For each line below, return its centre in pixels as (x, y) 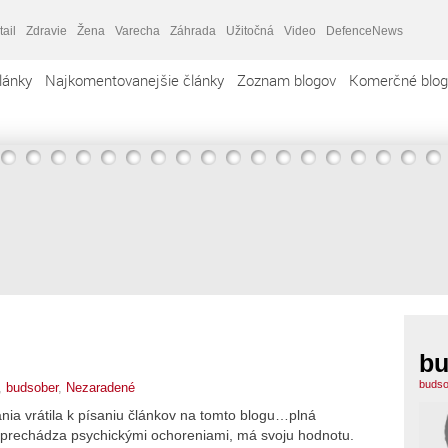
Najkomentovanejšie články (134, 80)
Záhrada (193, 30)
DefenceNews (364, 30)
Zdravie (46, 30)
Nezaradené (100, 387)
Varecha (137, 30)
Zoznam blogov (286, 80)
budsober (32, 387)
